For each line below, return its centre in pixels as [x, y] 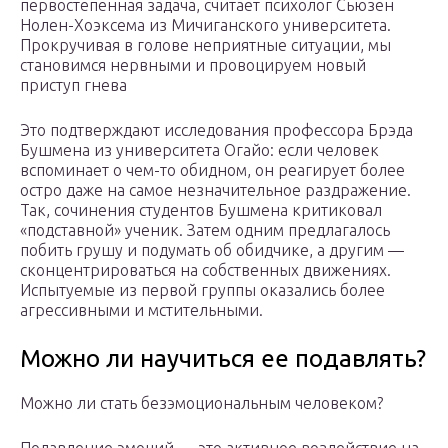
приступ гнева [73, 85]
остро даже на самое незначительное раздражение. [215, 190]
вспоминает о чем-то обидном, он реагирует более [212, 170]
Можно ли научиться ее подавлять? [223, 359]
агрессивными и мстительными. [141, 310]
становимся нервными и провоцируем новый [193, 65]
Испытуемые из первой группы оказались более [202, 290]
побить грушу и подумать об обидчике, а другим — [212, 250]
